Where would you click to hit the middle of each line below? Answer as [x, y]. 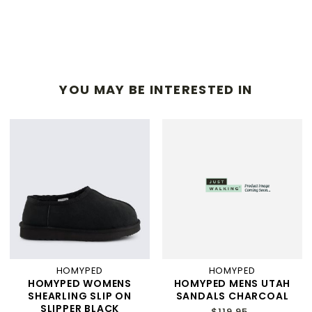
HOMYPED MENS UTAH [232, 283]
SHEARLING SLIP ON [80, 296]
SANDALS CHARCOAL [232, 296]
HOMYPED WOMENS [80, 283]
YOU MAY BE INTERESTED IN [156, 89]
